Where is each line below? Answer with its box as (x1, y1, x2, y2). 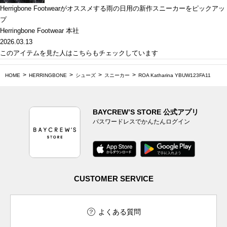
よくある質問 (98, 208, 141, 216)
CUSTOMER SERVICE (73, 174, 154, 183)
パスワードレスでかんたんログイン (92, 118, 190, 126)
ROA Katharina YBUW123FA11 (138, 72, 211, 79)
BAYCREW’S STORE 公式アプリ (92, 108, 199, 117)
